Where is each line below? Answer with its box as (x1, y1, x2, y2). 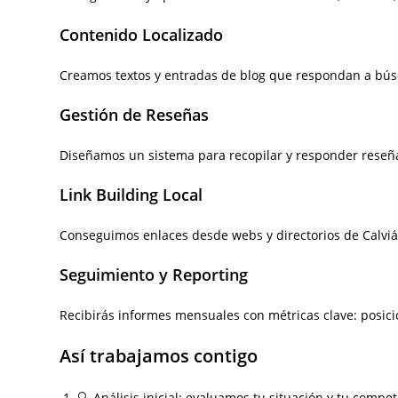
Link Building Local (60, 184, 203, 205)
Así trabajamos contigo (60, 344, 259, 368)
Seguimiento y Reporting (60, 264, 249, 285)
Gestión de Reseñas (60, 104, 210, 125)
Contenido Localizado (60, 24, 224, 45)
